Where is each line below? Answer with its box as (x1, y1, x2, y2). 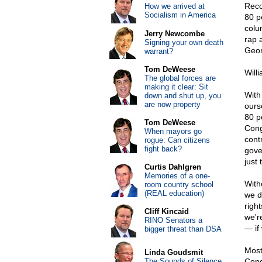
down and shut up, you (144, 91, 221, 100)
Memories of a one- (144, 171, 210, 180)
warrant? (144, 47, 173, 56)
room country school (144, 180, 213, 189)
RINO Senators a (144, 216, 202, 225)
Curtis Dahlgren (144, 163, 201, 171)
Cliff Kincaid (144, 207, 189, 216)
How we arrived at (144, 2, 205, 11)
